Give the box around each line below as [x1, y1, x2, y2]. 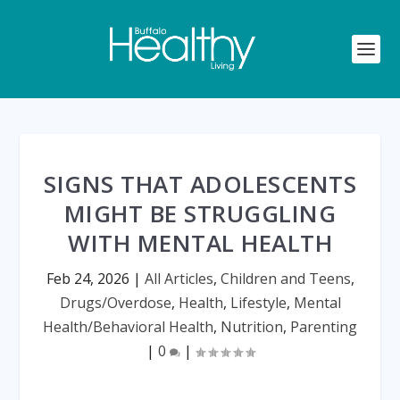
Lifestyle [229, 293, 287, 312]
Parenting [290, 317, 357, 337]
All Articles [144, 269, 213, 288]
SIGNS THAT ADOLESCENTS [44, 168, 356, 200]
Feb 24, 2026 [46, 269, 129, 288]
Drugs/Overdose [59, 293, 171, 312]
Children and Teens [220, 269, 351, 288]
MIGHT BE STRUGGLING [63, 197, 337, 229]
